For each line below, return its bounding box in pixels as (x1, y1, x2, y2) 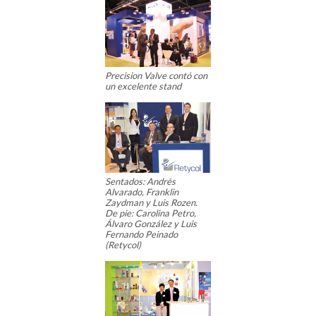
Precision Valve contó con (105, 70, 207, 82)
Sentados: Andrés (105, 176, 176, 188)
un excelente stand (105, 80, 181, 92)
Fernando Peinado (105, 229, 178, 241)
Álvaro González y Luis (105, 218, 197, 230)
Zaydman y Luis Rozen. (105, 197, 197, 209)
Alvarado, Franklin (105, 186, 178, 198)
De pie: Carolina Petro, (105, 207, 196, 219)
